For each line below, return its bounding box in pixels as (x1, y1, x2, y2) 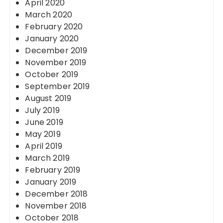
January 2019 (25, 176, 77, 188)
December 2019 (25, 45, 88, 56)
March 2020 (25, 9, 72, 20)
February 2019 (25, 164, 81, 176)
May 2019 (25, 128, 61, 140)
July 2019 (25, 105, 60, 116)
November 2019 (25, 57, 87, 68)
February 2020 (25, 21, 83, 32)
